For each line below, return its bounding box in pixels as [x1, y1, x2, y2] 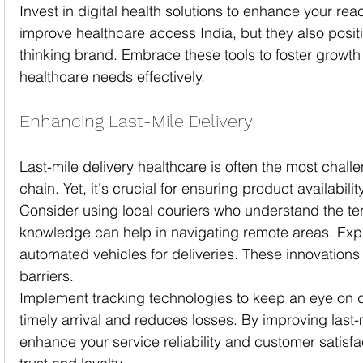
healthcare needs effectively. [19, 67, 205, 87]
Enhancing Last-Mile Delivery [19, 111, 253, 132]
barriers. [19, 267, 74, 286]
